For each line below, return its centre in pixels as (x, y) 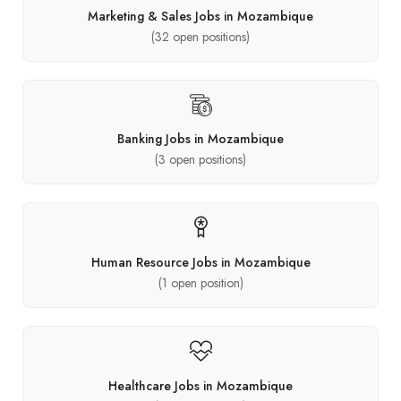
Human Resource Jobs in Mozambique (200, 262)
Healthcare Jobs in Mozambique (200, 385)
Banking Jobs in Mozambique (200, 138)
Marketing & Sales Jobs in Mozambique (200, 16)
